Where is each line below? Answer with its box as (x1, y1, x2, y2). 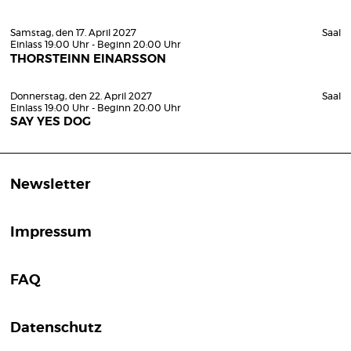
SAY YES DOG (10, 116, 91, 128)
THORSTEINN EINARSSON (10, 52, 166, 65)
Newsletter (10, 178, 90, 192)
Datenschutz (10, 321, 102, 335)
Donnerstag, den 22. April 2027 (10, 91, 152, 101)
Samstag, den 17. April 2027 (10, 28, 136, 38)
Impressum (10, 226, 92, 240)
